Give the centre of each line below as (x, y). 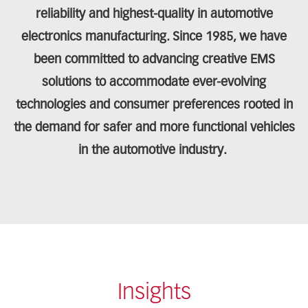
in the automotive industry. (154, 151)
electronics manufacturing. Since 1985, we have (154, 37)
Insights (154, 293)
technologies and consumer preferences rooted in (154, 106)
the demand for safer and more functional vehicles (154, 128)
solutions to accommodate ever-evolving (154, 83)
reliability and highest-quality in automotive (154, 15)
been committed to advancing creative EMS (154, 60)
